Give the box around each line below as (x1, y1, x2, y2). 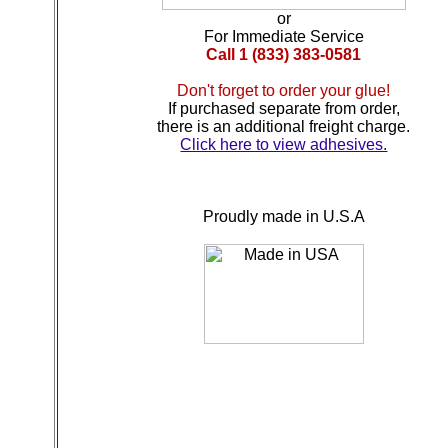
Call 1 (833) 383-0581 (206, 45, 362, 63)
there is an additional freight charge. (157, 117, 411, 135)
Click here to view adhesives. (180, 135, 388, 153)
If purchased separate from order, (168, 99, 400, 117)
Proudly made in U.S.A (203, 207, 365, 225)
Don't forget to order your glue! (177, 81, 391, 99)
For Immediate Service (204, 27, 364, 45)
